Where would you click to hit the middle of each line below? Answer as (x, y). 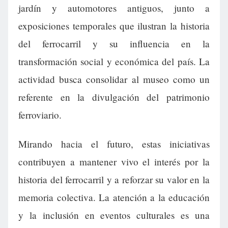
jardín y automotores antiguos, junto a (114, 8)
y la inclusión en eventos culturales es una (114, 215)
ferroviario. (40, 115)
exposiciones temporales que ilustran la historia (114, 26)
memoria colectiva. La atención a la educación (114, 197)
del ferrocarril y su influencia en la (114, 44)
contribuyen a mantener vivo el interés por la (114, 162)
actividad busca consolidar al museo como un (114, 79)
